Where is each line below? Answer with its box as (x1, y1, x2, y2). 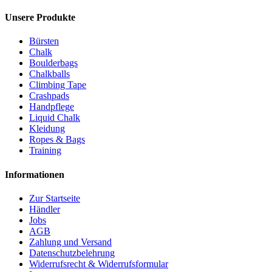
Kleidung (29, 123, 65, 134)
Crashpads (29, 90, 69, 101)
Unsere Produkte (5, 12, 75, 23)
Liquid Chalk (29, 112, 80, 123)
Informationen (5, 169, 64, 180)
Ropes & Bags (29, 134, 85, 145)
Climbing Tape (29, 80, 86, 90)
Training (29, 145, 61, 156)
